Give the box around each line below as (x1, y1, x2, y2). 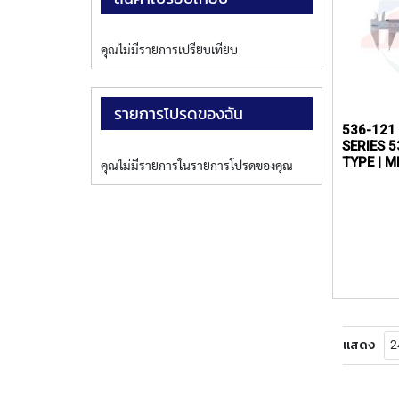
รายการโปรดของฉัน (114, 104, 243, 124)
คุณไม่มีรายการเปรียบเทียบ (101, 43, 238, 58)
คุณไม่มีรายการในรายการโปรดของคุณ (101, 159, 293, 174)
